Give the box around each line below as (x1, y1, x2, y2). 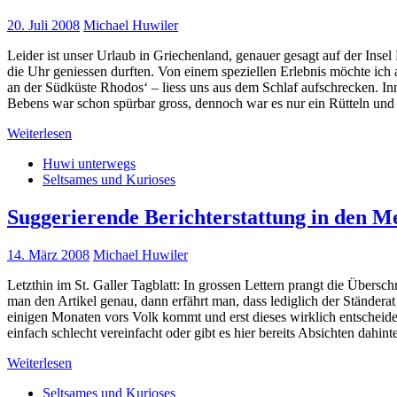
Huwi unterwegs (43, 156, 136, 172)
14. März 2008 (7, 247, 90, 263)
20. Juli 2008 (7, 18, 80, 34)
